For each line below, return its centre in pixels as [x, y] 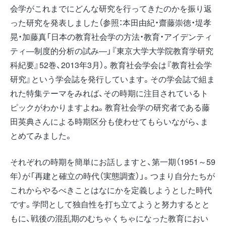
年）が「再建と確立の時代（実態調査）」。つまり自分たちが [112, 176]
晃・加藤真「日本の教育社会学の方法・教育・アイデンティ [111, 36]
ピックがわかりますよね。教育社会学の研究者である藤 [110, 107]
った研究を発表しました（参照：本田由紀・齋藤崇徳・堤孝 [111, 22]
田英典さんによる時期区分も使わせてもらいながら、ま [109, 121]
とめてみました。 [41, 135]
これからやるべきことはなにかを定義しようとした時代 [111, 190]
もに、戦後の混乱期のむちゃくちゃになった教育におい [109, 218]
